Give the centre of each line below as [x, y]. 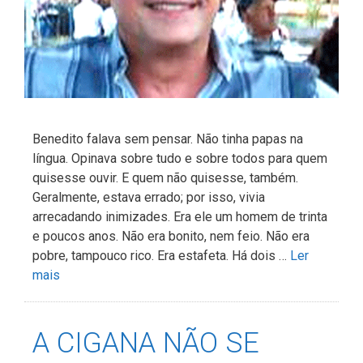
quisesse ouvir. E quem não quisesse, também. [165, 178]
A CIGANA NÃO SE [146, 344]
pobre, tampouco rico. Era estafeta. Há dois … [161, 256]
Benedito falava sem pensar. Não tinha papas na [168, 139]
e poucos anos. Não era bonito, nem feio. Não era [171, 237]
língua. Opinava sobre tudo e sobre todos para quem [180, 159]
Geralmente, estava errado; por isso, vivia [149, 198]
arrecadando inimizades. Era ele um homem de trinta [180, 217]
